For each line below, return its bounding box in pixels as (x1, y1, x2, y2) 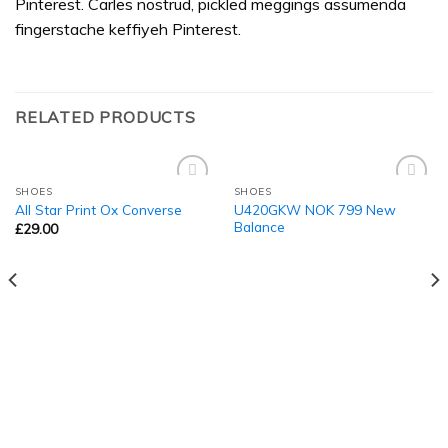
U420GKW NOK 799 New (233, 200, 396, 218)
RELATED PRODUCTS (15, 107, 196, 128)
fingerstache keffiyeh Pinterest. (15, 18, 241, 39)
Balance (233, 217, 285, 235)
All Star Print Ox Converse (14, 201, 182, 219)
